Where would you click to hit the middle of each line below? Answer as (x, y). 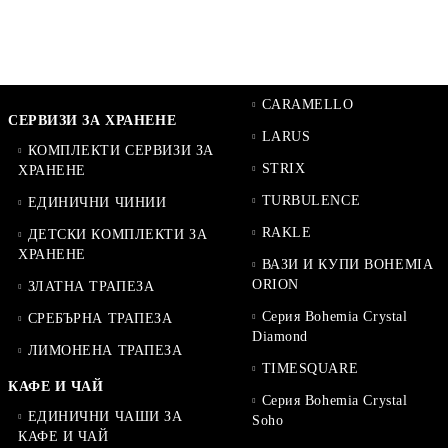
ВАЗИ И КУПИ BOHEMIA (347, 264)
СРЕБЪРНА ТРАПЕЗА (100, 318)
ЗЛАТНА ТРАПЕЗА (91, 286)
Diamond (280, 336)
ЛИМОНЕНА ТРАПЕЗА (105, 350)
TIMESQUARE (310, 368)
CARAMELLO (307, 104)
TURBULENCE (311, 200)
